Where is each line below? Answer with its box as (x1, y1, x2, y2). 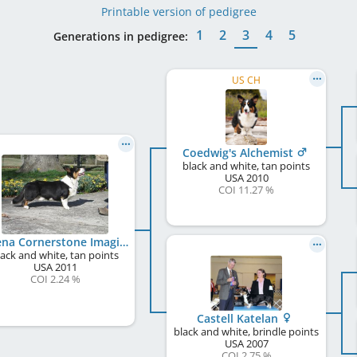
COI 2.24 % (29, 272, 80, 286)
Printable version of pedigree (100, 4, 257, 19)
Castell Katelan (197, 311, 281, 326)
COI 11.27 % (218, 182, 274, 197)
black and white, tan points (182, 159, 310, 173)
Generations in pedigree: (53, 28, 188, 44)
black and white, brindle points (174, 324, 319, 339)
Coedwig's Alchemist (182, 145, 296, 160)
